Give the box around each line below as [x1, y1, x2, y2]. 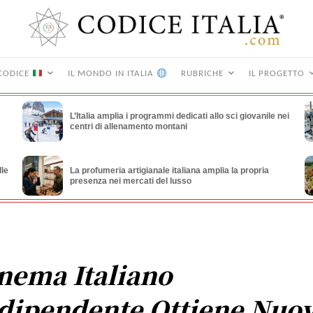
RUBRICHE [180, 69, 224, 79]
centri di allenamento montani [69, 122, 187, 132]
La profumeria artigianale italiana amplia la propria [69, 165, 269, 175]
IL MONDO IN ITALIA [68, 69, 156, 79]
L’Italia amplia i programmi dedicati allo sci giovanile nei [69, 111, 289, 122]
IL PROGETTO [248, 69, 305, 79]
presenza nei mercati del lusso [69, 175, 191, 186]
